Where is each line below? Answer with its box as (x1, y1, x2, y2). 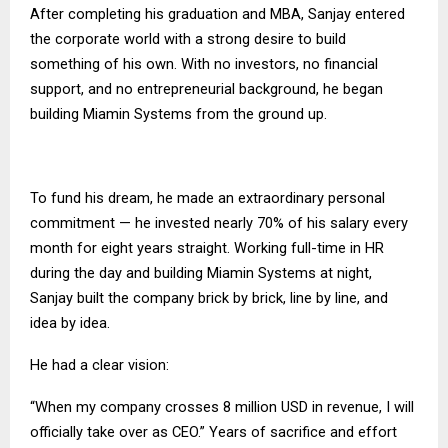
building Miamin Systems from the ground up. (30, 105, 327, 124)
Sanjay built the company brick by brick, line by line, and (30, 289, 388, 308)
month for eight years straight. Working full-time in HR (30, 239, 384, 258)
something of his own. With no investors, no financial (30, 55, 378, 74)
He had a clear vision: (30, 356, 169, 375)
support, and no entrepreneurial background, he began (30, 80, 383, 99)
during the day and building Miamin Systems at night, (30, 264, 372, 283)
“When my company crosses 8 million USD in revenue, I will (30, 398, 414, 417)
